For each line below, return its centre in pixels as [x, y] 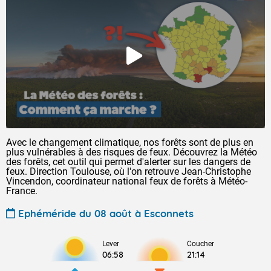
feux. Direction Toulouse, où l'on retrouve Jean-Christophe [129, 171]
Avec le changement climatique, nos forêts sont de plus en [130, 142]
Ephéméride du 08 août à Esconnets [106, 213]
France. [22, 191]
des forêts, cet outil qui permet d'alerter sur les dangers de [128, 162]
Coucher [201, 244]
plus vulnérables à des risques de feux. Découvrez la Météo [132, 152]
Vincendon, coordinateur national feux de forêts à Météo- [127, 181]
